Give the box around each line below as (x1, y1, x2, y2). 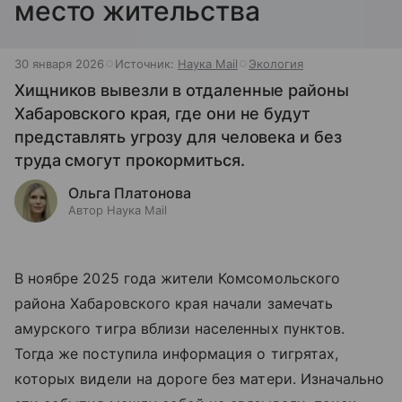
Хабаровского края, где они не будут (14, 104, 310, 123)
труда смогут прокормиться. (14, 151, 245, 170)
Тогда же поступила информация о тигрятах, (14, 345, 338, 363)
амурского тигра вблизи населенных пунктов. (14, 319, 345, 337)
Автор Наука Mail (68, 203, 167, 217)
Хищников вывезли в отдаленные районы (14, 81, 349, 100)
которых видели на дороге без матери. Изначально (14, 370, 385, 388)
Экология (249, 57, 303, 71)
